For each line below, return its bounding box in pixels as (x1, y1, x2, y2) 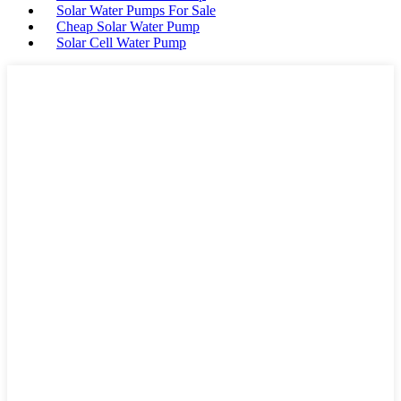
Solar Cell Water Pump (56, 34, 186, 50)
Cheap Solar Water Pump (56, 18, 200, 34)
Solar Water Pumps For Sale (56, 2, 216, 18)
